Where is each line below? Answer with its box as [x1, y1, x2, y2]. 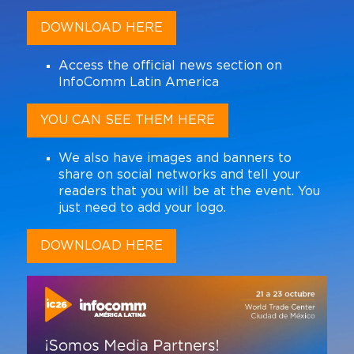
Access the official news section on [58, 59, 282, 73]
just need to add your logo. [58, 201, 226, 215]
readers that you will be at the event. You [58, 185, 320, 198]
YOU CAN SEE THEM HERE [40, 114, 215, 127]
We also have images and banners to [58, 152, 292, 165]
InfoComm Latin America [58, 76, 219, 89]
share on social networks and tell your [58, 168, 300, 182]
